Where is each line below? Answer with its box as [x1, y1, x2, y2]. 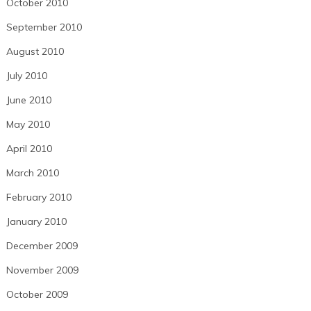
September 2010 [6, 21, 82, 34]
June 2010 [6, 94, 51, 107]
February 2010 [6, 191, 72, 204]
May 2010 [6, 118, 50, 131]
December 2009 [6, 239, 78, 253]
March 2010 [6, 167, 59, 180]
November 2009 [6, 264, 78, 277]
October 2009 [6, 288, 68, 301]
